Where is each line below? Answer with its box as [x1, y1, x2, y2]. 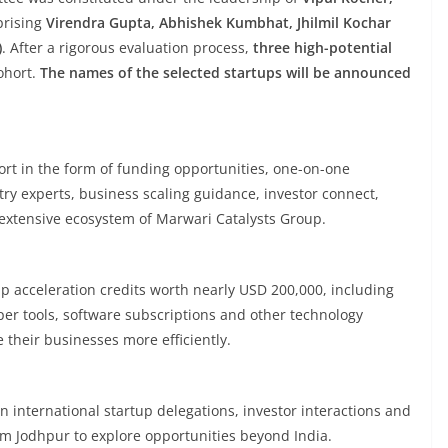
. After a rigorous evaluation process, [2, 38, 253, 57]
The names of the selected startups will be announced [40, 63, 411, 82]
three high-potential [253, 38, 392, 57]
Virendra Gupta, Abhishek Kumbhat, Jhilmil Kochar [46, 13, 391, 32]
